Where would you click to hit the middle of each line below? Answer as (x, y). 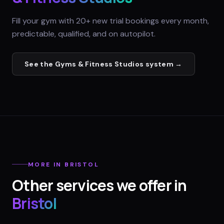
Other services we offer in (99, 185)
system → (163, 64)
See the (40, 64)
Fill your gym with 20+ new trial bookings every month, (110, 21)
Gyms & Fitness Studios (99, 64)
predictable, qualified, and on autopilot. (84, 34)
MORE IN (46, 164)
